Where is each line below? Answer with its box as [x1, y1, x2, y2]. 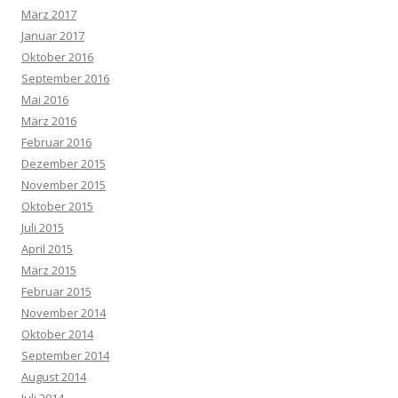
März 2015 [21, 262, 76, 279]
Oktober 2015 [21, 198, 93, 215]
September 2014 [21, 347, 109, 364]
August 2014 [21, 369, 86, 386]
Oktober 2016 [21, 49, 93, 66]
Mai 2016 [21, 92, 68, 108]
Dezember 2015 [21, 155, 106, 172]
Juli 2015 [21, 219, 64, 236]
